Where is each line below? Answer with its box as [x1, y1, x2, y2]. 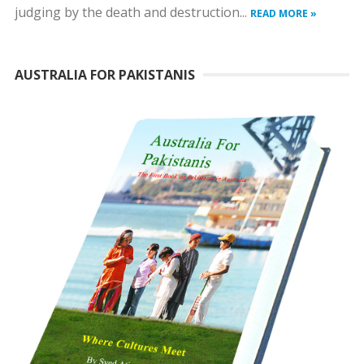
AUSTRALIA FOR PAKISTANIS [14, 66, 195, 84]
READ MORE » [249, 6, 317, 21]
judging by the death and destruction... [14, 3, 250, 22]
